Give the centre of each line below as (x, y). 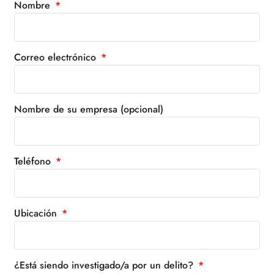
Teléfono (34, 161)
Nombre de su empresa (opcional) (88, 109)
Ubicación (37, 213)
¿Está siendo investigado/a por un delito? (105, 265)
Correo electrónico (56, 57)
